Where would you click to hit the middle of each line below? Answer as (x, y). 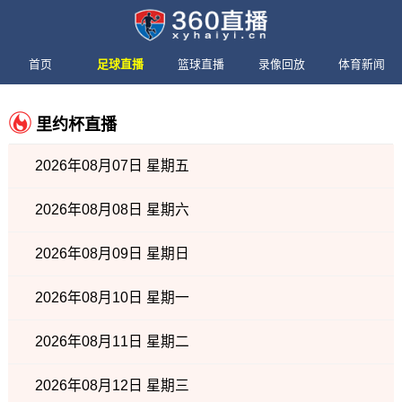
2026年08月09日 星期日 (112, 253)
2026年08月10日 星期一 (112, 297)
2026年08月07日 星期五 (112, 166)
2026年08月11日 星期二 (112, 341)
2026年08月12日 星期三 (112, 385)
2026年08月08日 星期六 (112, 210)
